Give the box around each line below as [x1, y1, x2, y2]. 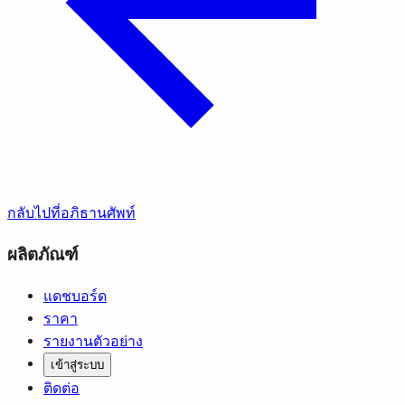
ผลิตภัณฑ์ [7, 244, 79, 265]
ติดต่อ [43, 379, 80, 397]
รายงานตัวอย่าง [43, 332, 143, 350]
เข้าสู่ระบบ [51, 357, 104, 372]
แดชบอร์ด [43, 287, 107, 305]
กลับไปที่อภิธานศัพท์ [7, 204, 136, 222]
